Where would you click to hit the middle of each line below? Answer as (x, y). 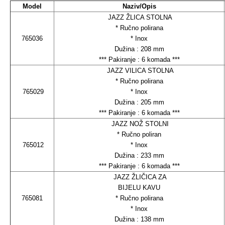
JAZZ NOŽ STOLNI (139, 124)
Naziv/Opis (139, 6)
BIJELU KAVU (139, 187)
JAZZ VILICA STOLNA (139, 70)
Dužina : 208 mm (139, 49)
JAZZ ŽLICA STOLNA (139, 17)
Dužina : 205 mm (139, 102)
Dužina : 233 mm (139, 155)
